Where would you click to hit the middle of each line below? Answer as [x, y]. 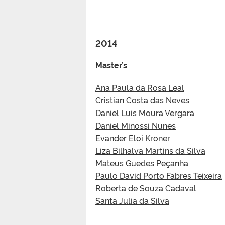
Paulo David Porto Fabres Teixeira [159, 175]
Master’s [111, 65]
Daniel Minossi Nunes [136, 125]
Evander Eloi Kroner [133, 137]
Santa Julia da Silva [132, 200]
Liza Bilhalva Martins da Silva [150, 150]
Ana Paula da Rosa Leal [140, 87]
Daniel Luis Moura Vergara [145, 112]
